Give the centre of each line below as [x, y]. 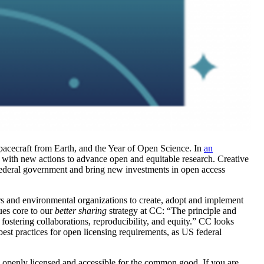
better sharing [81, 210]
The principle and [204, 210]
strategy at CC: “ [139, 210]
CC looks [216, 221]
